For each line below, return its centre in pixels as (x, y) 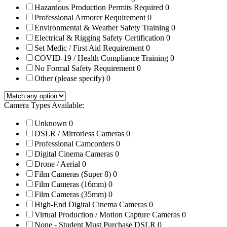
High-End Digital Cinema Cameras (92, 205)
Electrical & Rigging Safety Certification (100, 38)
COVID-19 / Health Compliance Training (102, 58)
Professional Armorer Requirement (91, 18)
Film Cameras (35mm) (71, 195)
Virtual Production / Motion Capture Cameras (108, 215)
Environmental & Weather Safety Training (103, 28)
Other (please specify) (70, 79)
